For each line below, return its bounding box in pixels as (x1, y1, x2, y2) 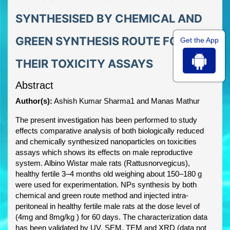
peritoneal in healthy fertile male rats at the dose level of (15, 202, 200, 211)
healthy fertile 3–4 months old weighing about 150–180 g (15, 169, 202, 179)
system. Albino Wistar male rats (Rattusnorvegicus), (15, 159, 190, 168)
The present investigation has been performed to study (15, 116, 197, 125)
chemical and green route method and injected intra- (15, 191, 188, 200)
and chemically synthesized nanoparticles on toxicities (15, 137, 197, 146)
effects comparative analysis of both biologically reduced (15, 126, 204, 136)
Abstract (15, 80, 53, 91)
